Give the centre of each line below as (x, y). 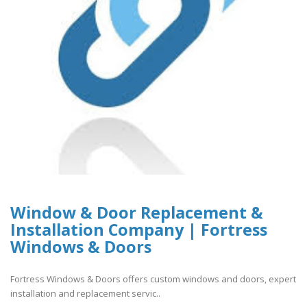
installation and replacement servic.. (85, 293)
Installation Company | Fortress (139, 230)
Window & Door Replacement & (137, 213)
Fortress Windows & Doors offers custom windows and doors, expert (153, 279)
